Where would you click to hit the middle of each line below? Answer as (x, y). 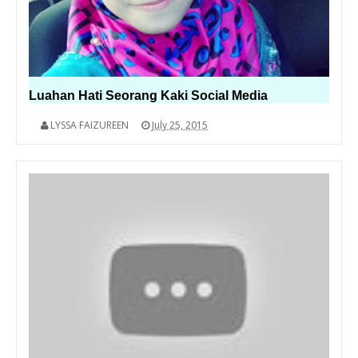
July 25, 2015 (180, 125)
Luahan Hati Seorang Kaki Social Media (148, 96)
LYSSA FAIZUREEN (89, 125)
